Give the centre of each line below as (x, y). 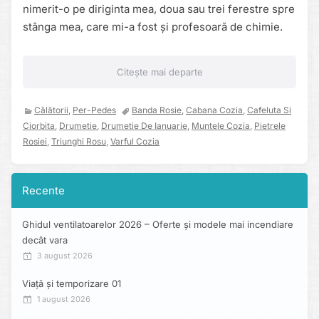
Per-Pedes (94, 110)
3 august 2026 (65, 256)
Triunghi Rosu (79, 142)
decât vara (45, 240)
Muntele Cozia (221, 126)
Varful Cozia (135, 142)
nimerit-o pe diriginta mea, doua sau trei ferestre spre (159, 9)
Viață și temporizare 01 (72, 284)
